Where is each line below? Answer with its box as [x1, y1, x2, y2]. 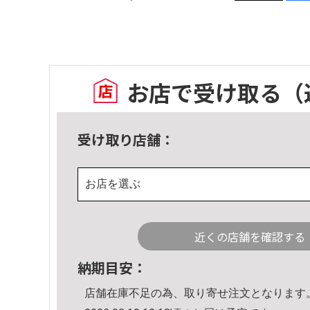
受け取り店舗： [77, 129, 174, 149]
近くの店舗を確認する [194, 228, 305, 245]
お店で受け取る [127, 76, 282, 109]
